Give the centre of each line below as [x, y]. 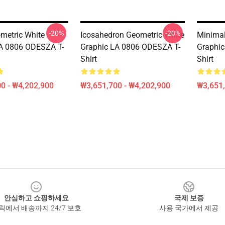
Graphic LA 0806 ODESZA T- [130, 47]
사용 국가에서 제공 [189, 208]
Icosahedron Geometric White [132, 35]
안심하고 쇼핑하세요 [36, 198]
